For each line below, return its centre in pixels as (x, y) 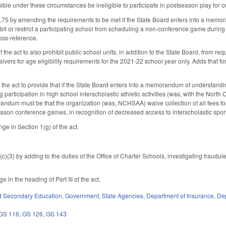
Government (82, 196)
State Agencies (123, 196)
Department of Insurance (180, 196)
